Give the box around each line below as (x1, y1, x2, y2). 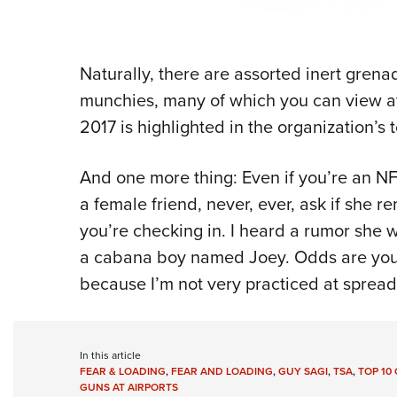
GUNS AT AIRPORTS (79, 378, 178, 395)
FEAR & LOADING (79, 362, 166, 379)
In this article (79, 346, 141, 363)
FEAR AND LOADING (170, 362, 273, 379)
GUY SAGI (277, 362, 328, 379)
